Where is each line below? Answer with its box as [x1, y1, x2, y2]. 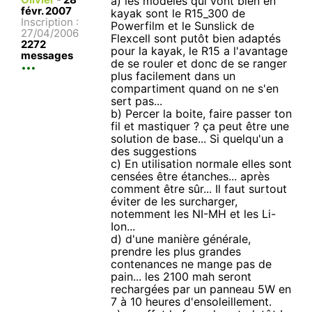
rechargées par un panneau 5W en [111, 282, 292, 297]
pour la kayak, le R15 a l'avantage [111, 44, 288, 58]
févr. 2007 [21, 4, 72, 18]
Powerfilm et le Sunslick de [111, 19, 255, 33]
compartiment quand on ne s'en [111, 81, 279, 96]
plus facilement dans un [111, 69, 236, 84]
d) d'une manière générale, [111, 232, 251, 247]
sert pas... [111, 94, 163, 109]
